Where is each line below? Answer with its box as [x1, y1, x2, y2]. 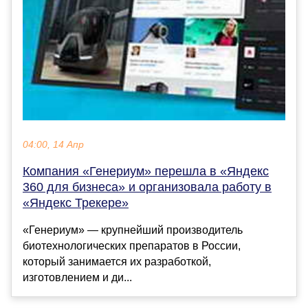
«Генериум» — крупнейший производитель [23, 223, 243, 236]
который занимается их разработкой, [23, 255, 211, 267]
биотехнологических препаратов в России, [23, 239, 241, 252]
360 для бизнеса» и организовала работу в [23, 179, 272, 194]
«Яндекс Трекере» [23, 195, 129, 210]
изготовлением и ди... [23, 271, 132, 283]
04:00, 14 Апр [23, 139, 84, 150]
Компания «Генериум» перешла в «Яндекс [23, 164, 269, 178]
